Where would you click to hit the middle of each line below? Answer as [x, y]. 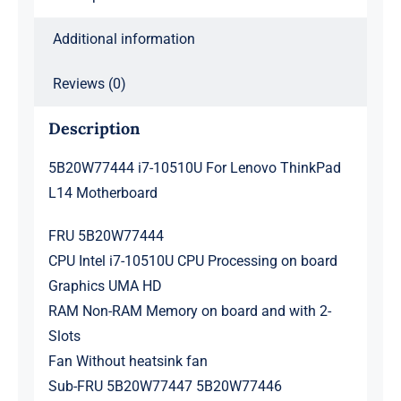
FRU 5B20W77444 [106, 236]
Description [94, 129]
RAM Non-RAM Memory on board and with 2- [189, 311]
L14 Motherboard [102, 193]
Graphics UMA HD [105, 286]
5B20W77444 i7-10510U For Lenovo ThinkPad [194, 168]
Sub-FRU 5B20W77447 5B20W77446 [165, 387]
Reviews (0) [89, 83]
